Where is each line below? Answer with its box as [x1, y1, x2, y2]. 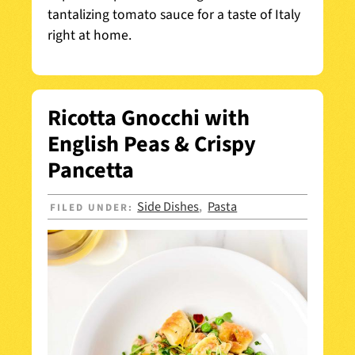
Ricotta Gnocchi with [48, 101, 250, 134]
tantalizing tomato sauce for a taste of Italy [48, 4, 300, 25]
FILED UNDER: [50, 200, 138, 216]
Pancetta [48, 154, 134, 186]
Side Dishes [137, 197, 200, 217]
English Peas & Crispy [48, 128, 256, 160]
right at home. [48, 25, 132, 45]
